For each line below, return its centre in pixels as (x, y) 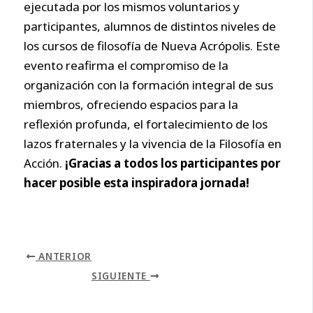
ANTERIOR (63, 256)
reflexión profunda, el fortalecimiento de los (146, 124)
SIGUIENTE (121, 276)
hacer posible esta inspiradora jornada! (137, 182)
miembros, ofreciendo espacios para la (131, 104)
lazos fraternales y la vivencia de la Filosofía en (153, 143)
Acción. (45, 163)
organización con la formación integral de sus (149, 85)
